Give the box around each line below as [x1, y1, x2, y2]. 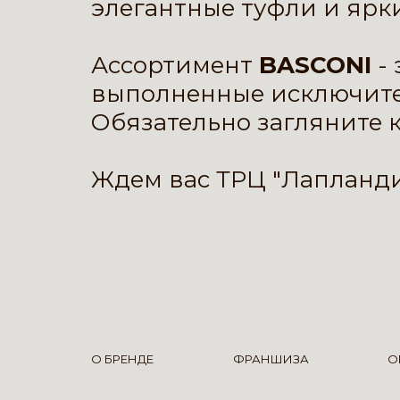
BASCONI [259, 51, 378, 79]
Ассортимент [91, 51, 259, 79]
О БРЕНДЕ [91, 352, 154, 366]
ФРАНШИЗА [232, 352, 309, 366]
